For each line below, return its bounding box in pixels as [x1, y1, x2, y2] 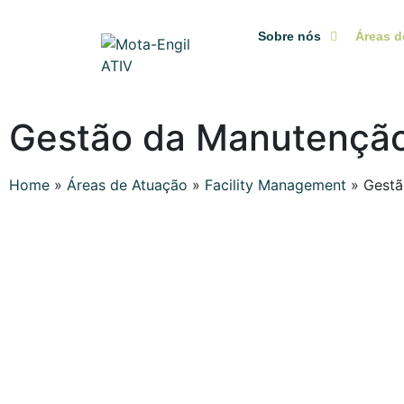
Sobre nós [258, 29, 322, 43]
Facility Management [205, 175, 346, 194]
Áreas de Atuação [67, 175, 188, 194]
